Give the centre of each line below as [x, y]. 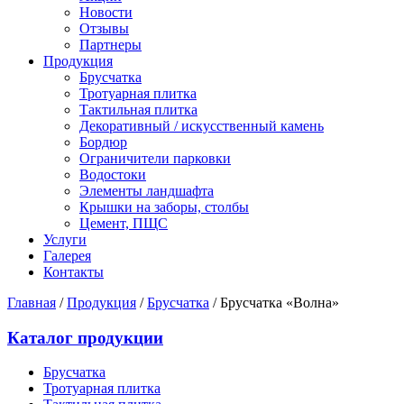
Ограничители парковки [155, 158]
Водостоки [113, 174]
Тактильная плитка [138, 110]
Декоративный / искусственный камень [202, 126]
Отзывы [104, 28]
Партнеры [110, 45]
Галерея [67, 256]
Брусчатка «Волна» [280, 303]
